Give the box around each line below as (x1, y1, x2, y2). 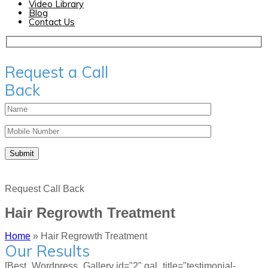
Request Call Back (5, 183, 84, 194)
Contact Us (29, 16, 75, 28)
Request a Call (5, 62, 108, 82)
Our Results (5, 241, 90, 261)
